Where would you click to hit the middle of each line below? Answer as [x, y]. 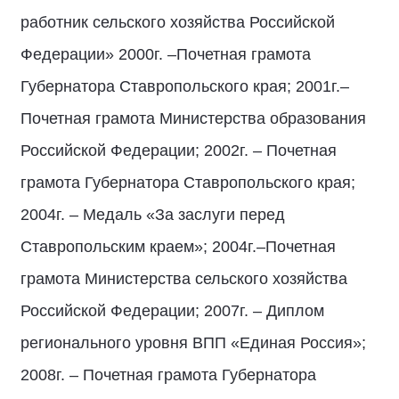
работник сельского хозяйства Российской [178, 22]
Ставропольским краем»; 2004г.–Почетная [178, 247]
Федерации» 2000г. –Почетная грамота [166, 54]
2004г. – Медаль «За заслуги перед [153, 215]
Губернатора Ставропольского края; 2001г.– [185, 86]
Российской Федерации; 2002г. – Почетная [179, 151]
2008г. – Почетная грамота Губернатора [168, 375]
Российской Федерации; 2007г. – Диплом [172, 311]
